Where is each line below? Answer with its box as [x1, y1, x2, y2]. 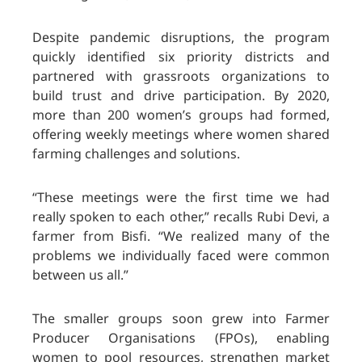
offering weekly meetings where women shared [32, 125, 330, 144]
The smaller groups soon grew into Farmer [32, 309, 330, 328]
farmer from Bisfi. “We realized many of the [32, 227, 330, 246]
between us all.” [32, 266, 128, 284]
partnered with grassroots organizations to [32, 67, 330, 86]
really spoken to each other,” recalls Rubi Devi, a [32, 208, 330, 226]
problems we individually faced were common [32, 246, 330, 265]
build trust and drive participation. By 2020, [32, 86, 330, 105]
